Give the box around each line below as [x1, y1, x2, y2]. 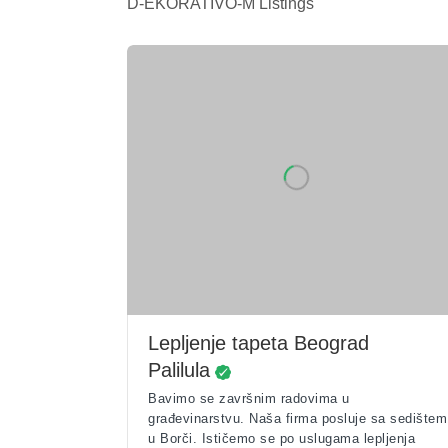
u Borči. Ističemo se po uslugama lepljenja [148, 431, 415, 446]
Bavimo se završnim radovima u [148, 391, 350, 406]
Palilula [148, 359, 210, 381]
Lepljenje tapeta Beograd [148, 332, 369, 354]
